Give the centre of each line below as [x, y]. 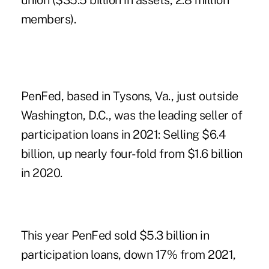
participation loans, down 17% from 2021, [128, 255]
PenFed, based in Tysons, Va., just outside [129, 96]
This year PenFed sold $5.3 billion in [115, 236]
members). [48, 20]
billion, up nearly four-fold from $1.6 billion [131, 154]
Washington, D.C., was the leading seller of [131, 116]
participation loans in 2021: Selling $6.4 [123, 135]
